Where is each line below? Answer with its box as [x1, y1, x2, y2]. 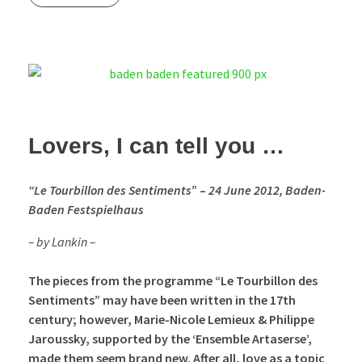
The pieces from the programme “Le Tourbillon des [28, 272, 318, 289]
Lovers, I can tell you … [28, 133, 284, 159]
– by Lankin [28, 234, 90, 250]
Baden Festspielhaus [28, 201, 144, 218]
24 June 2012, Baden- [208, 182, 326, 199]
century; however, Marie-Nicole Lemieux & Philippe [28, 311, 314, 328]
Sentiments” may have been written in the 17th [28, 292, 296, 309]
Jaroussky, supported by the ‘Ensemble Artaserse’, [28, 330, 312, 347]
